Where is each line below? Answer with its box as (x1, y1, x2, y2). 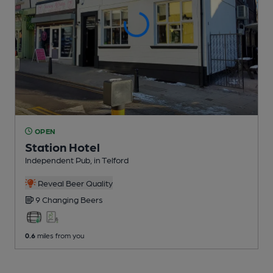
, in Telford (90, 154, 129, 165)
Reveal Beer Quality (35, 177, 113, 188)
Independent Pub (25, 154, 90, 165)
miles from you (35, 230, 84, 239)
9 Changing (35, 194, 80, 204)
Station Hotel (25, 139, 100, 154)
